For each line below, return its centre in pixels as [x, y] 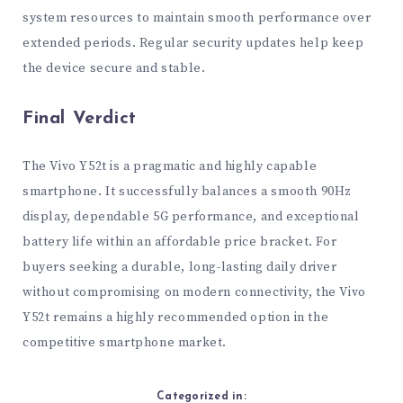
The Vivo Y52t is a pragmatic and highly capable [170, 167]
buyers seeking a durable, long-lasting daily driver [180, 268]
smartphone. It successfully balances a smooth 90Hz [188, 192]
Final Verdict [80, 118]
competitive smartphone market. [125, 343]
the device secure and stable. [114, 69]
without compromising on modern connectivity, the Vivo [194, 293]
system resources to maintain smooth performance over [197, 18]
